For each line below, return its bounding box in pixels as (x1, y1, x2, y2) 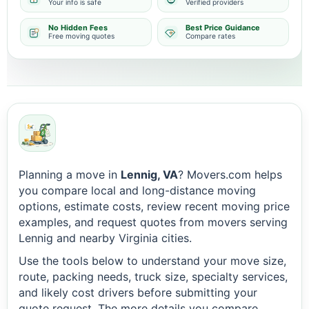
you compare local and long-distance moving (19, 183, 256, 197)
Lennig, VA (121, 168, 178, 181)
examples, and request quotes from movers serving (19, 215, 288, 229)
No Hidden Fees (48, 23, 108, 32)
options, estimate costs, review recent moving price (19, 199, 290, 213)
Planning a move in (19, 168, 121, 181)
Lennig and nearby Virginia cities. (19, 231, 192, 245)
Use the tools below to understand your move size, (19, 254, 286, 268)
